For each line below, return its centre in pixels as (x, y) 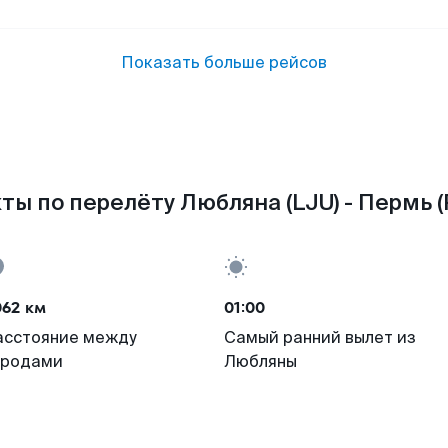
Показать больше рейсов (224, 62)
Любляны (260, 361)
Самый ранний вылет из (320, 337)
